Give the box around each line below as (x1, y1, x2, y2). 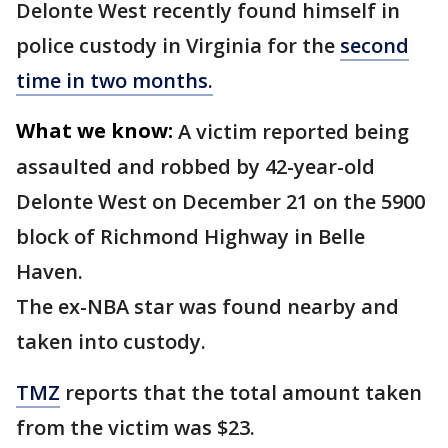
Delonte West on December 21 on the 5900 (16, 188, 425, 216)
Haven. (16, 258, 83, 286)
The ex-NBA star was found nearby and (16, 293, 399, 321)
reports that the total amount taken (60, 379, 422, 407)
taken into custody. (16, 328, 206, 356)
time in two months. (16, 67, 213, 95)
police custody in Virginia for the (16, 32, 340, 60)
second (340, 32, 409, 60)
